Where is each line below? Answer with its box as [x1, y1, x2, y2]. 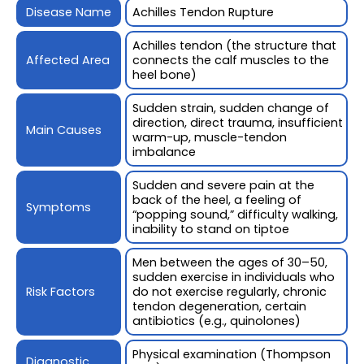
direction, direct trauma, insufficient [132, 115, 344, 132]
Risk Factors [26, 284, 95, 301]
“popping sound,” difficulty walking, [132, 206, 339, 223]
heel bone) [132, 67, 197, 84]
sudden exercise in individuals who [132, 269, 336, 286]
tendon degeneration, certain [132, 298, 307, 315]
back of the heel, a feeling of [132, 192, 302, 209]
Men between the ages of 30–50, [132, 254, 328, 271]
